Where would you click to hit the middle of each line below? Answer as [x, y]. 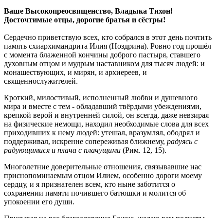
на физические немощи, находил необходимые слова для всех [106, 124]
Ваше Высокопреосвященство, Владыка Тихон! [88, 11]
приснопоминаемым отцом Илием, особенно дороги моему [103, 175]
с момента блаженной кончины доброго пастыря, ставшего [102, 54]
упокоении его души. [39, 201]
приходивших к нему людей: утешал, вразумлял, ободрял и [102, 132]
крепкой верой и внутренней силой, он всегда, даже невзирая [106, 115]
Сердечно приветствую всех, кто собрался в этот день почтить [108, 37]
